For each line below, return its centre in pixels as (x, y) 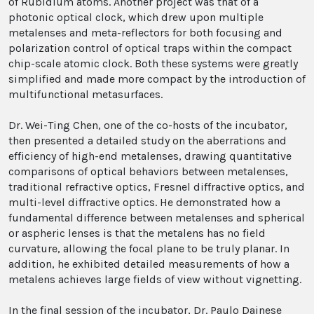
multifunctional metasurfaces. (86, 94)
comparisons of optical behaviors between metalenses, (148, 171)
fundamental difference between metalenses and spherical (157, 218)
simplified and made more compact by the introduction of (157, 79)
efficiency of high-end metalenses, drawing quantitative (150, 156)
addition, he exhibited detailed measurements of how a (149, 264)
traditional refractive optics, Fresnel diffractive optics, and (157, 187)
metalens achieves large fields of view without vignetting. (155, 279)
